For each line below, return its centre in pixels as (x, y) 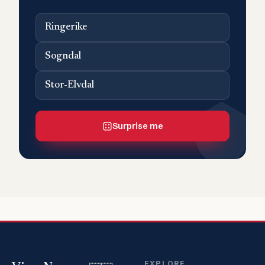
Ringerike (66, 28)
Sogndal (63, 57)
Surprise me (138, 126)
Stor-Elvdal (70, 86)
